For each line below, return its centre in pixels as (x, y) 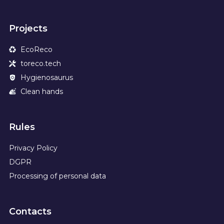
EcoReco (36, 49)
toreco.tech (40, 63)
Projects (28, 28)
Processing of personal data (57, 176)
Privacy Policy (33, 148)
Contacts (30, 211)
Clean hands (41, 91)
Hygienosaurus (46, 77)
